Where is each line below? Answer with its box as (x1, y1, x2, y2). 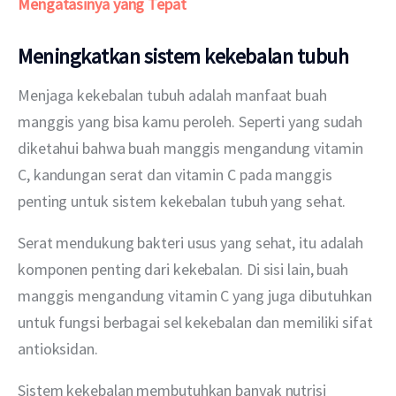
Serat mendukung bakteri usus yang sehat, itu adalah (18, 232, 367, 253)
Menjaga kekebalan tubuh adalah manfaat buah (18, 84, 331, 105)
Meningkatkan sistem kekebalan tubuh (18, 42, 349, 71)
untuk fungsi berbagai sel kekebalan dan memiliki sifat (18, 311, 377, 332)
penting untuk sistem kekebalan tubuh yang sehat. (18, 190, 346, 211)
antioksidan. (18, 338, 102, 359)
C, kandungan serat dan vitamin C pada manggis (18, 164, 336, 185)
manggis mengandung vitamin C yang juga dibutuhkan (18, 285, 377, 306)
